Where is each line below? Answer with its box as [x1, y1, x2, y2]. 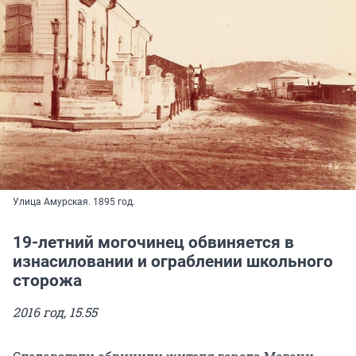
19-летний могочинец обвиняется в [13, 232, 294, 252]
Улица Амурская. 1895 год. [13, 195, 135, 207]
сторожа [13, 270, 82, 290]
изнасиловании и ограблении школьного [13, 251, 333, 271]
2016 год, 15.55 [13, 303, 97, 320]
